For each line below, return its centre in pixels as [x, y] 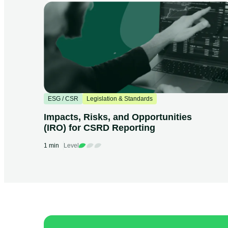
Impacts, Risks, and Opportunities [118, 117]
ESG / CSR [63, 99]
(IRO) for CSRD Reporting [100, 128]
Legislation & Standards [120, 99]
